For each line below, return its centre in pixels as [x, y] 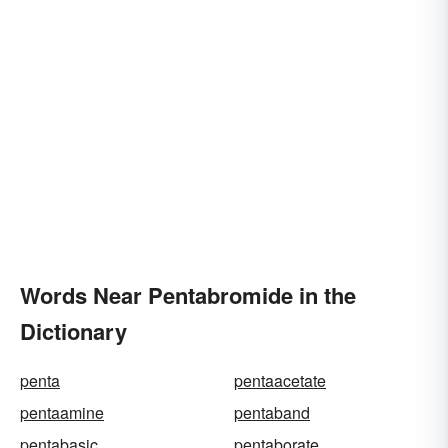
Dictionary [73, 331]
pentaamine [62, 413]
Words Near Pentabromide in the [188, 295]
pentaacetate [280, 381]
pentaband [272, 413]
